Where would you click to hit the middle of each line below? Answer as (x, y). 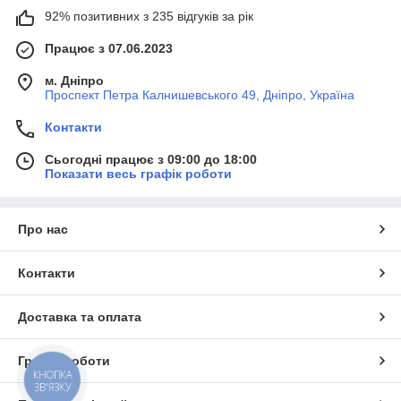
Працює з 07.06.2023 (109, 49)
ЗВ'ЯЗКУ (52, 387)
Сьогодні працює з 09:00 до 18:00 (151, 160)
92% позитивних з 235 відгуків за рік (149, 17)
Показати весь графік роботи (138, 174)
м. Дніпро (74, 81)
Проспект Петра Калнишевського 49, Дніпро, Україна (200, 95)
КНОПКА (53, 375)
